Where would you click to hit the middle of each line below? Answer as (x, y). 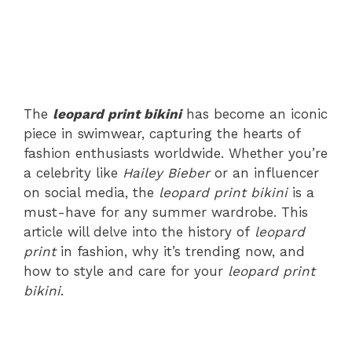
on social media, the (91, 192)
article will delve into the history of (139, 232)
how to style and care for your (126, 271)
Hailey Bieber (166, 173)
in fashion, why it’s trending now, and (180, 251)
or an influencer (264, 173)
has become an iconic (255, 114)
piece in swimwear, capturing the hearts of (162, 134)
